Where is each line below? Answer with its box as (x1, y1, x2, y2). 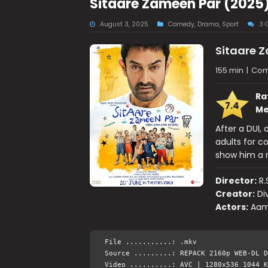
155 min (215, 65, 243, 76)
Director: (215, 175, 257, 187)
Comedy (167, 20, 194, 29)
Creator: (215, 188, 255, 200)
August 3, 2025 (99, 20, 148, 29)
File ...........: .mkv (104, 238, 197, 246)
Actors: (215, 201, 248, 213)
